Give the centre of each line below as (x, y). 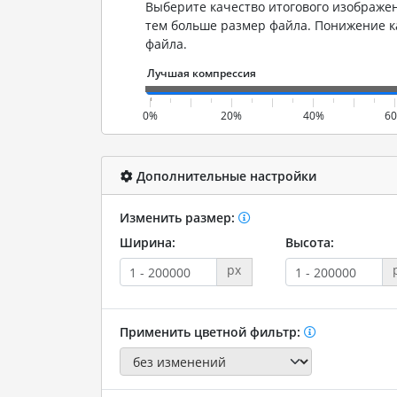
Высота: (309, 242)
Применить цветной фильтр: (211, 332)
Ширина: (147, 242)
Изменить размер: (179, 218)
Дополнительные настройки (224, 175)
